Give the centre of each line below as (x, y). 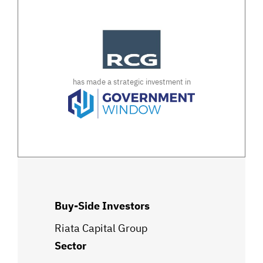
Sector (70, 246)
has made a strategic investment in (131, 82)
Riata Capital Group (101, 228)
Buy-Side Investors (102, 206)
